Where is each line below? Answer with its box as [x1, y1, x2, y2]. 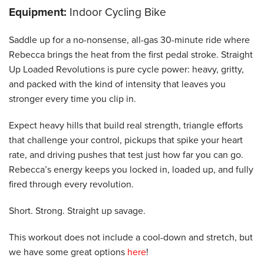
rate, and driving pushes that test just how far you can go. [9, 148, 243, 161]
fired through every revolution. [9, 178, 134, 190]
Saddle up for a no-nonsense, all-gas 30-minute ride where [9, 34, 250, 46]
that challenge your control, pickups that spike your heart [9, 134, 243, 146]
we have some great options [9, 246, 127, 258]
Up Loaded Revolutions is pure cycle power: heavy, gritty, [9, 63, 244, 75]
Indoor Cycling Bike [67, 5, 166, 19]
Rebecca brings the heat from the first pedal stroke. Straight [9, 48, 253, 61]
